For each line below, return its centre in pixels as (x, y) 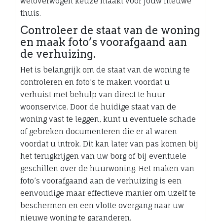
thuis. (31, 13)
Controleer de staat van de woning (110, 30)
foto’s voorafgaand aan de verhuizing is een (101, 181)
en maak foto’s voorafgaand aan (104, 42)
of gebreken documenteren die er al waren (99, 131)
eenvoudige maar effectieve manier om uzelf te (108, 193)
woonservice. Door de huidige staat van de (98, 107)
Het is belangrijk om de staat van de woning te (105, 70)
